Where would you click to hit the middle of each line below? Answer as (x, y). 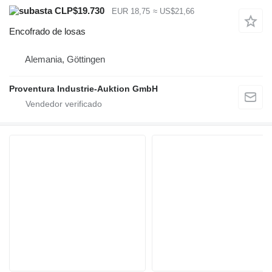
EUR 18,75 (131, 11)
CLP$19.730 (78, 10)
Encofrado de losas (47, 32)
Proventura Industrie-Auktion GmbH (83, 89)
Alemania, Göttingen (65, 59)
